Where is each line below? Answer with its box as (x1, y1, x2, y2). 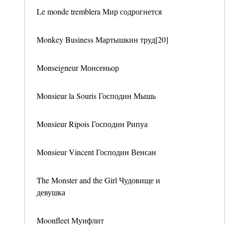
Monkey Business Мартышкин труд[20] (37, 34, 168, 45)
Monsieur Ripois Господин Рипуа (37, 119, 148, 129)
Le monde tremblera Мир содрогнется (37, 6, 162, 17)
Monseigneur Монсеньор (37, 62, 119, 73)
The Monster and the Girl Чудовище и (37, 175, 160, 185)
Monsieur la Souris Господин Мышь (37, 90, 156, 101)
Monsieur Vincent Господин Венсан (37, 147, 156, 157)
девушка (37, 187, 65, 197)
